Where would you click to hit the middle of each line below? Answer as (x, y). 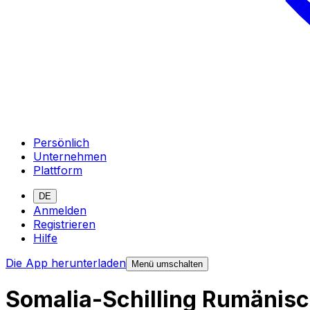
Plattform (58, 170)
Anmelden (60, 210)
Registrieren (64, 224)
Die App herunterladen (66, 263)
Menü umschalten (167, 264)
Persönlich (61, 142)
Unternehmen (70, 156)
